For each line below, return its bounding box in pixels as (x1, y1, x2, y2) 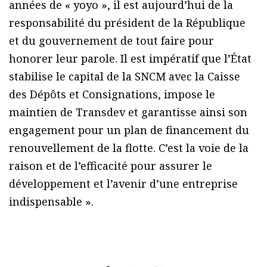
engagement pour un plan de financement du (9, 123, 249, 138)
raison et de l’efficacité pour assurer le (9, 159, 212, 173)
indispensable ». (9, 194, 94, 209)
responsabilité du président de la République (9, 15, 246, 30)
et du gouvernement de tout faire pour (9, 33, 214, 48)
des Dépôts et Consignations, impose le (9, 87, 215, 102)
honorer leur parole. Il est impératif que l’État (9, 51, 252, 66)
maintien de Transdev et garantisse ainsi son (9, 105, 247, 120)
